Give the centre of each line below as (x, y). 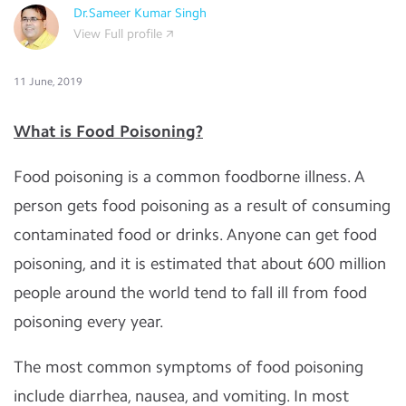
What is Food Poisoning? (108, 131)
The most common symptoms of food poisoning (188, 367)
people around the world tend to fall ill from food (190, 293)
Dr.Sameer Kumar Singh (140, 13)
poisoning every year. (91, 322)
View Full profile (118, 34)
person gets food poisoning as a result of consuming (202, 206)
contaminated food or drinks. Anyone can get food (195, 235)
